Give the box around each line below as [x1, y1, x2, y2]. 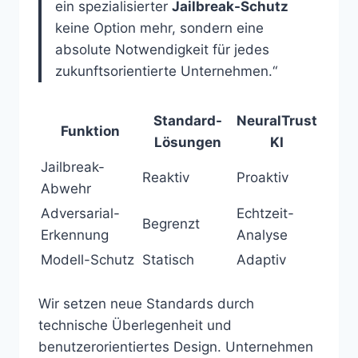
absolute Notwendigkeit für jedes [55, 41, 269, 58]
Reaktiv [142, 169, 189, 185]
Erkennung [41, 226, 109, 243]
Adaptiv [237, 251, 286, 268]
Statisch [142, 251, 194, 268]
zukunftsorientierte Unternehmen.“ [55, 62, 277, 79]
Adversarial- [41, 205, 120, 221]
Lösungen [154, 133, 221, 150]
